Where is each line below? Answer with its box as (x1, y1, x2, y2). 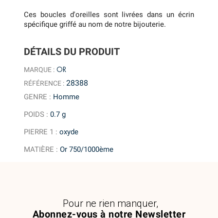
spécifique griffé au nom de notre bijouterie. (24, 19, 166, 29)
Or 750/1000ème (60, 145, 114, 154)
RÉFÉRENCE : (24, 79, 65, 87)
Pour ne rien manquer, (62, 197, 158, 209)
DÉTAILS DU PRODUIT (24, 46, 120, 58)
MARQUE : (24, 65, 55, 73)
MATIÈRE (24, 145, 54, 154)
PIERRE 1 (24, 127, 54, 136)
